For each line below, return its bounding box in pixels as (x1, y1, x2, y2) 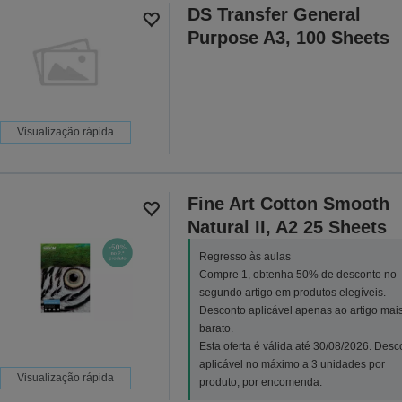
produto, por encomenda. (198, 375, 322, 389)
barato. (198, 321, 233, 335)
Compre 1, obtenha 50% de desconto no (198, 267, 397, 281)
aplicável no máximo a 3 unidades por (198, 357, 385, 371)
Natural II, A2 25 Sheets (187, 216, 387, 237)
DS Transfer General (187, 4, 361, 24)
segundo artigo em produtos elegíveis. (198, 285, 386, 299)
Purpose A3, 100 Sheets (187, 27, 389, 48)
